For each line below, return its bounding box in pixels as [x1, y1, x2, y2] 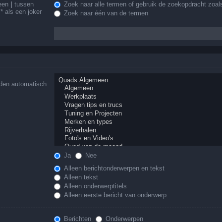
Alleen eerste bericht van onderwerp [62, 191, 167, 199]
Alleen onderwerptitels [62, 182, 127, 190]
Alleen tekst [62, 173, 99, 181]
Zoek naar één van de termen [62, 9, 149, 17]
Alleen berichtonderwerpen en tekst [62, 165, 165, 172]
